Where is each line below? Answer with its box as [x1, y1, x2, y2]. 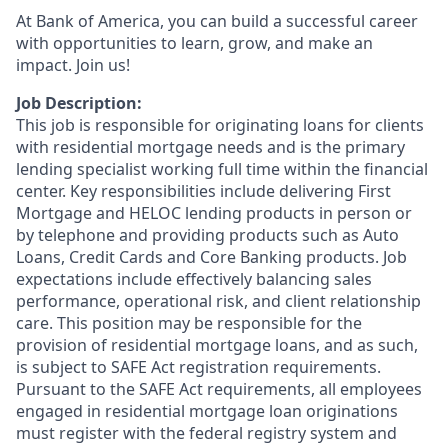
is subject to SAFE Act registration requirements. [16, 356, 381, 378]
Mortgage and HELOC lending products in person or [16, 202, 412, 224]
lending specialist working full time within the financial [16, 158, 428, 180]
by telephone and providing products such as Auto [16, 224, 399, 246]
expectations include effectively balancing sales [16, 268, 372, 290]
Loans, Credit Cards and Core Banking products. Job [16, 246, 407, 268]
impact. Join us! [16, 54, 130, 76]
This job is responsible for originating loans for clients [16, 114, 424, 136]
